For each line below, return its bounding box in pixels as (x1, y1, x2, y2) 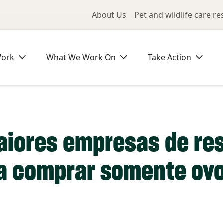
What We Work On (46, 52, 116, 63)
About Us (92, 9, 126, 20)
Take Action (148, 52, 191, 63)
